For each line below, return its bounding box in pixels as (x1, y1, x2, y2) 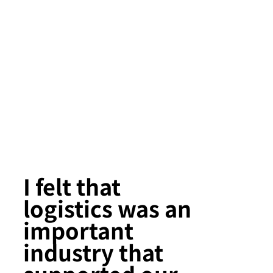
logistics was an (23, 191, 192, 224)
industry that (23, 235, 164, 268)
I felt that (23, 169, 121, 202)
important (23, 213, 134, 246)
